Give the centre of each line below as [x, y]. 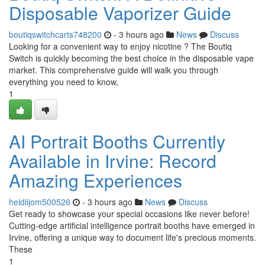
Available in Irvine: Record [113, 161]
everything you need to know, [64, 82]
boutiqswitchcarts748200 [55, 34]
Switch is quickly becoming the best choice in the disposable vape [131, 58]
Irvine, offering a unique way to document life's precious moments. [132, 237]
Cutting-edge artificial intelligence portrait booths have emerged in [132, 225]
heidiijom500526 [40, 202]
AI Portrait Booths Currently [117, 141]
